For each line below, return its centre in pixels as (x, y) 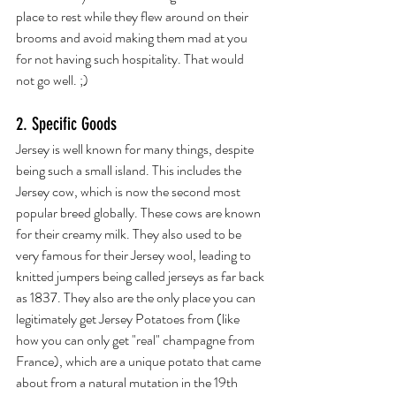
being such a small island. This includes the (130, 170)
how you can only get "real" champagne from (137, 340)
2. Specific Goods (66, 124)
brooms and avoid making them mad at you (133, 38)
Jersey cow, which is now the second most (129, 191)
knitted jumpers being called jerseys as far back (141, 276)
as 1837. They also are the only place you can (137, 297)
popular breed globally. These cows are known (140, 213)
